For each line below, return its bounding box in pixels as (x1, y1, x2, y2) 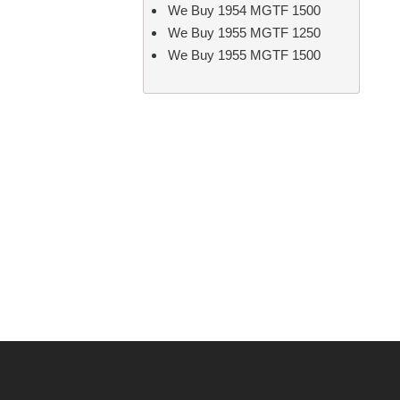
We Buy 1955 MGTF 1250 (167, 25, 321, 40)
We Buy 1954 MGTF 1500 (167, 3, 321, 18)
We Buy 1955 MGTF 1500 (167, 47, 321, 62)
